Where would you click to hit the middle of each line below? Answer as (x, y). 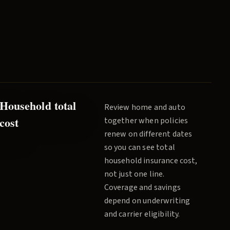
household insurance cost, (151, 161)
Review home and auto (145, 107)
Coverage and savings (142, 187)
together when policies (146, 121)
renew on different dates (148, 134)
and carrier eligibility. (142, 214)
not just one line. (134, 174)
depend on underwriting (147, 201)
